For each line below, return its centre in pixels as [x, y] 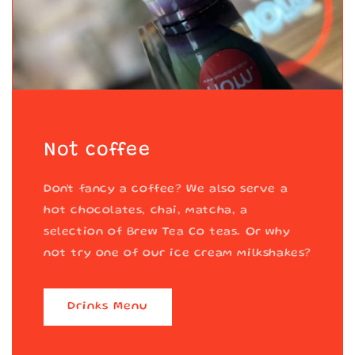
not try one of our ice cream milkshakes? [178, 253]
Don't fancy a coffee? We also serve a [166, 189]
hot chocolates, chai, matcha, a [146, 210]
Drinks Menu [108, 307]
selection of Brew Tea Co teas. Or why [167, 232]
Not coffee [97, 151]
